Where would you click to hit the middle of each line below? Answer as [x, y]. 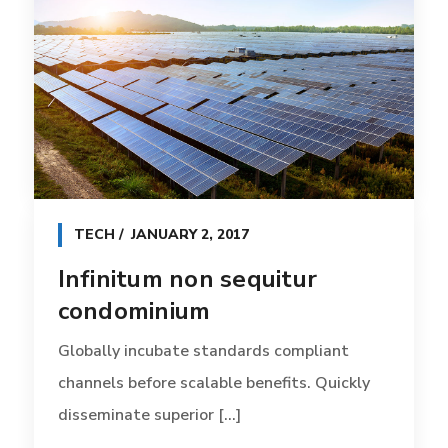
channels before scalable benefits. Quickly [213, 382]
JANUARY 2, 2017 [189, 234]
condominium [134, 310]
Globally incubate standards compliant [203, 350]
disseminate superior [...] [149, 414]
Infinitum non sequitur [187, 278]
